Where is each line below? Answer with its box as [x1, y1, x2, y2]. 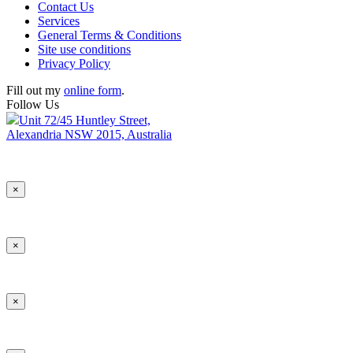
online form [64, 84, 121, 97]
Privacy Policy [38, 57, 110, 70]
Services [38, 14, 80, 28]
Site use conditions [38, 43, 131, 56]
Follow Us [6, 98, 59, 111]
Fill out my [6, 84, 64, 97]
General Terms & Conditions [38, 28, 181, 42]
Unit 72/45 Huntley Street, [19, 113, 150, 127]
